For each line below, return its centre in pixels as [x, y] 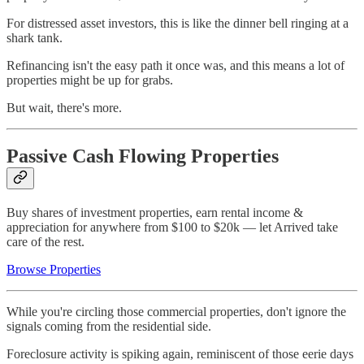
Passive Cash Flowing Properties [143, 156]
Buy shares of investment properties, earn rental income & [155, 213]
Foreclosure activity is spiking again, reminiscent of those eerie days [180, 354]
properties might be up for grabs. [90, 80]
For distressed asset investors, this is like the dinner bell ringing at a [178, 23]
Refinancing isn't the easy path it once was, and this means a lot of [175, 65]
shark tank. [35, 37]
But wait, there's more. [64, 107]
